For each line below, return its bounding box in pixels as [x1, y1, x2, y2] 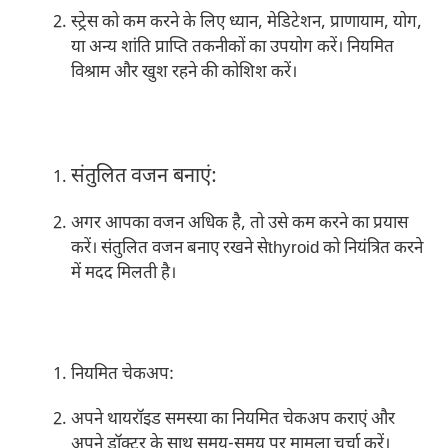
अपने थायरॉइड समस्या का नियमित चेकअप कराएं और [71, 408, 395, 431]
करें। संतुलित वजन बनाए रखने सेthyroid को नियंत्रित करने [71, 237, 423, 260]
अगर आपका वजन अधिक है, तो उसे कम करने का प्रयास [71, 212, 408, 235]
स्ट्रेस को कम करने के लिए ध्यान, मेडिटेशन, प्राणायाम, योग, [71, 11, 422, 34]
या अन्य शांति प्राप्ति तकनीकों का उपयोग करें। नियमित [71, 36, 394, 59]
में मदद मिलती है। [71, 262, 176, 285]
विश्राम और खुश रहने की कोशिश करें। [71, 61, 297, 84]
